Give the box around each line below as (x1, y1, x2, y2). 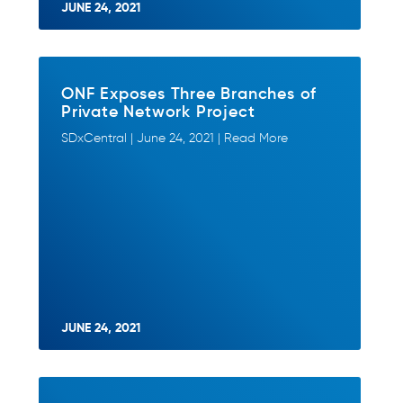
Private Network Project (61, 100, 255, 121)
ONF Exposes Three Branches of (61, 82, 318, 103)
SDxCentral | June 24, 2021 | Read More (61, 130, 288, 146)
